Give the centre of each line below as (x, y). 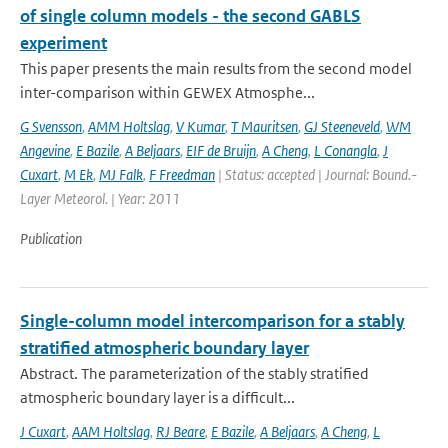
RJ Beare (180, 431)
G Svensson (51, 126)
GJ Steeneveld (342, 126)
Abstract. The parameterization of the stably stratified (194, 373)
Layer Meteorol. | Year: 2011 (100, 198)
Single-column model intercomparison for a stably (212, 321)
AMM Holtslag (129, 126)
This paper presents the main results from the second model (216, 68)
